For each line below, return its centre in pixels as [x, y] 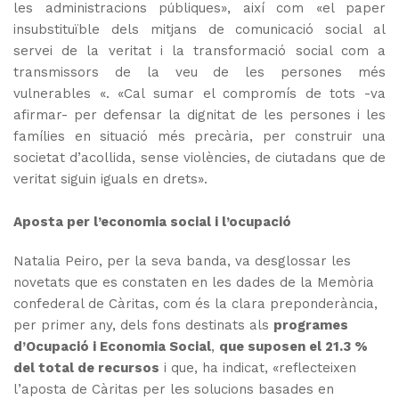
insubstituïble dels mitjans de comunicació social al [199, 30]
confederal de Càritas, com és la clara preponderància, [195, 304]
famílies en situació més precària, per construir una [199, 137]
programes [311, 326]
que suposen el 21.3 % [293, 347]
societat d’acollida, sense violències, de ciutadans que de [199, 158]
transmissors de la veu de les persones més [199, 73]
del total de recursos [86, 368]
